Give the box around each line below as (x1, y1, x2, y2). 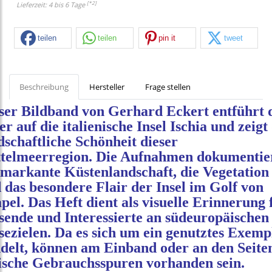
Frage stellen (145, 81, 191, 93)
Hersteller (89, 81, 124, 93)
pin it (158, 33, 175, 42)
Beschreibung (19, 81, 69, 93)
